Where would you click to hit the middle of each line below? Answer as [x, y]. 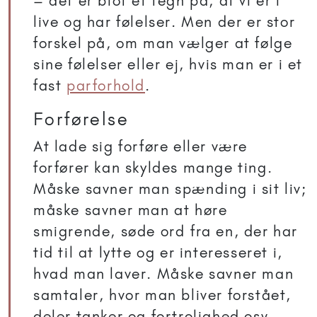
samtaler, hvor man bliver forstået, [163, 295]
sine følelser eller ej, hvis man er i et [168, 64]
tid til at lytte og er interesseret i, [158, 253]
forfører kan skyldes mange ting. [153, 168]
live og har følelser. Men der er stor [165, 22]
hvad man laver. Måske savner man [164, 274]
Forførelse [81, 119]
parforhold [106, 86]
